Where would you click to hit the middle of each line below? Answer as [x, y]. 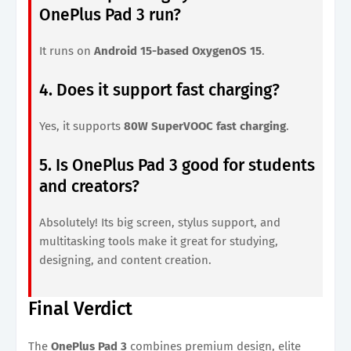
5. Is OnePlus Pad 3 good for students [177, 165]
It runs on [67, 51]
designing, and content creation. [125, 260]
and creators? [89, 186]
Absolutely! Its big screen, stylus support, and [160, 222]
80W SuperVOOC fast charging [205, 126]
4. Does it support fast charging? [159, 90]
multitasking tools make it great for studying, [159, 241]
